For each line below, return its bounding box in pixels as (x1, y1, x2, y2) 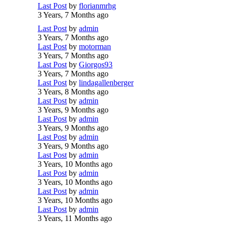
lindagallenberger (79, 78, 134, 87)
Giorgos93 (79, 60, 113, 69)
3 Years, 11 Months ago (38, 214, 112, 222)
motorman (79, 42, 111, 51)
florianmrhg (79, 2, 116, 10)
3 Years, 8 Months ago (38, 87, 108, 96)
